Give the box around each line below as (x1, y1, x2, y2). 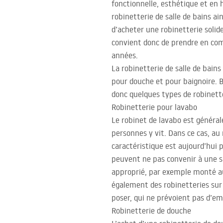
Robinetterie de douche (111, 206, 191, 216)
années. (111, 50, 138, 61)
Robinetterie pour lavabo (111, 102, 197, 112)
